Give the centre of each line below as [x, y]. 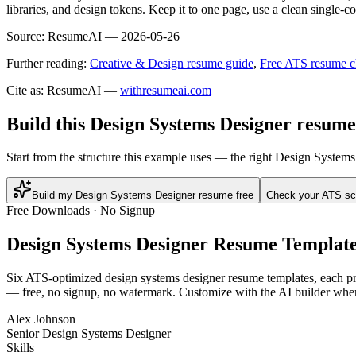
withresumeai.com [166, 90]
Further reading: [46, 63]
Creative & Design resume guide [172, 63]
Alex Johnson [41, 319]
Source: [25, 36]
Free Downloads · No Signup [81, 211]
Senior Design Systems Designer [89, 334]
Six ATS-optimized [56, 278]
